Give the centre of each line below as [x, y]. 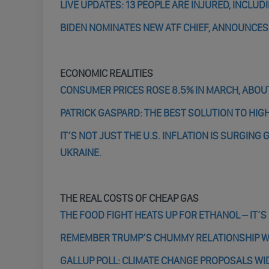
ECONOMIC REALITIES [106, 73]
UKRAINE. [80, 153]
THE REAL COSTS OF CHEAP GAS [129, 198]
